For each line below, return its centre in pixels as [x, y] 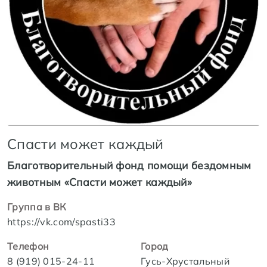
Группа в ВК [37, 207]
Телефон [28, 246]
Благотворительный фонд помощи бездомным [129, 165]
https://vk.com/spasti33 [61, 221]
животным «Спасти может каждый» [100, 181]
